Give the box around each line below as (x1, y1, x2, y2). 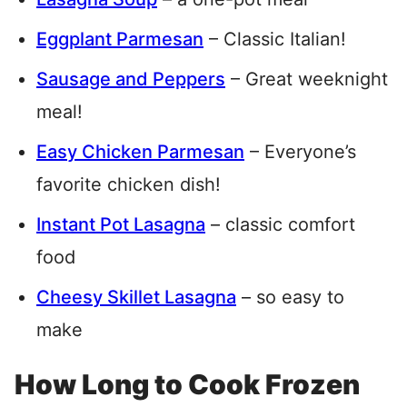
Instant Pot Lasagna (36, 213, 205, 236)
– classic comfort (205, 213, 355, 236)
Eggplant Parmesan (36, 28, 203, 51)
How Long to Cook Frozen (15, 368, 360, 402)
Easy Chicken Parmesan (36, 141, 244, 164)
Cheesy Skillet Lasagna (36, 286, 236, 309)
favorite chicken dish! (36, 174, 221, 196)
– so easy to (236, 286, 344, 309)
